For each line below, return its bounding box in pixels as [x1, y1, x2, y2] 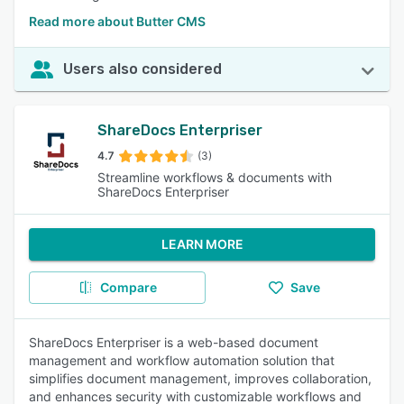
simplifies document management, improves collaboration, [29, 371, 372, 386]
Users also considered [63, 60, 222, 78]
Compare [99, 280, 157, 295]
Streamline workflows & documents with [97, 170, 332, 185]
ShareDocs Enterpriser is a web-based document [29, 335, 318, 350]
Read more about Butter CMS [29, 14, 206, 29]
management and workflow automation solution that [29, 353, 335, 368]
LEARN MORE [161, 236, 243, 252]
